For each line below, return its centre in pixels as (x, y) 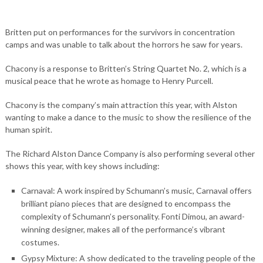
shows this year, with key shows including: (82, 166)
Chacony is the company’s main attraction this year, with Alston (121, 105)
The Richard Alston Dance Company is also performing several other (130, 154)
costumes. (40, 242)
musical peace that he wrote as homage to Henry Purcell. (109, 81)
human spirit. (28, 129)
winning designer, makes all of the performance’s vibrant (123, 229)
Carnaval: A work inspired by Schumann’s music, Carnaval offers (136, 190)
